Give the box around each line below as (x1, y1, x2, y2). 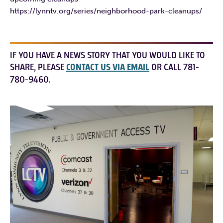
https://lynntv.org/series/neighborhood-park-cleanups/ (10, 6, 202, 15)
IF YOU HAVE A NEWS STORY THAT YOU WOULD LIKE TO (10, 49, 205, 61)
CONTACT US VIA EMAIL (66, 61, 149, 74)
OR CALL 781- (149, 61, 199, 73)
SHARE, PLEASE (10, 61, 66, 73)
